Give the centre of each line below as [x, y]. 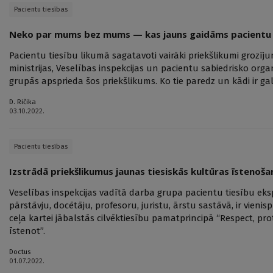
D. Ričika [23, 102]
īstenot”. [27, 231]
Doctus [20, 252]
